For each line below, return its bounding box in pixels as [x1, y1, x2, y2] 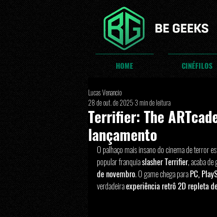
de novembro [97, 168, 135, 180]
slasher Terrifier [142, 155, 188, 168]
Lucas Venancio [88, 87, 122, 97]
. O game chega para [135, 168, 190, 180]
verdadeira [97, 180, 126, 192]
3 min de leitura [135, 97, 170, 108]
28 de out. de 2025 [88, 97, 133, 108]
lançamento [88, 124, 157, 145]
